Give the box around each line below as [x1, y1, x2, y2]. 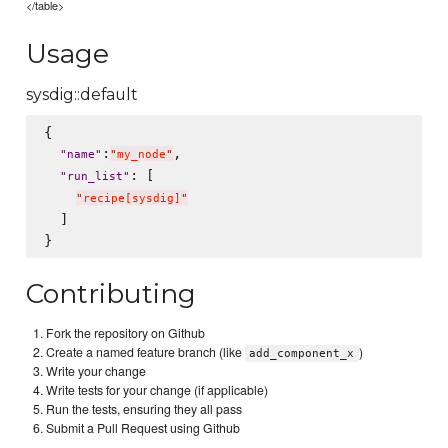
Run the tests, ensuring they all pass [46, 399, 243, 418]
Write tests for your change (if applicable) [46, 380, 269, 399]
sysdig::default [26, 85, 139, 105]
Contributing [26, 276, 197, 310]
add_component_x [249, 346, 355, 360]
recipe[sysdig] [82, 191, 181, 205]
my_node [116, 147, 166, 161]
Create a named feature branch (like [46, 342, 246, 361]
